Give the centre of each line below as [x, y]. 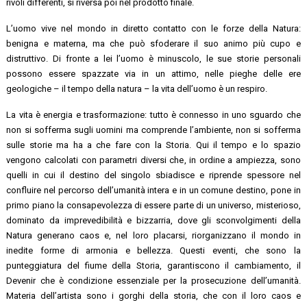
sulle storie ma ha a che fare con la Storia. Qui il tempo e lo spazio [153, 145]
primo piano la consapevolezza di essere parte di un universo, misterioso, [153, 205]
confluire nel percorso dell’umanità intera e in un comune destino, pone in [153, 190]
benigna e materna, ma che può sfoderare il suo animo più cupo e [153, 43]
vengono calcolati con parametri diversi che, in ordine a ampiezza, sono [153, 160]
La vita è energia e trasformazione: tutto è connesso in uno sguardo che [153, 114]
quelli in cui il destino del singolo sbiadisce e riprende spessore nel [153, 175]
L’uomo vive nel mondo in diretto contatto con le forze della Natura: [153, 28]
